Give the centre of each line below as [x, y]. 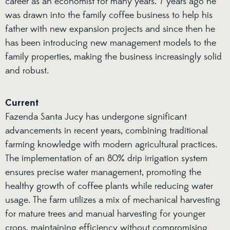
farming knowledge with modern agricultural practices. [111, 145]
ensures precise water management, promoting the [103, 172]
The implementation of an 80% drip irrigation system [106, 158]
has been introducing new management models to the [111, 43]
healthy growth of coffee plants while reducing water [109, 186]
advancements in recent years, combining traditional [107, 131]
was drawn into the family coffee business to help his [109, 16]
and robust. [27, 71]
